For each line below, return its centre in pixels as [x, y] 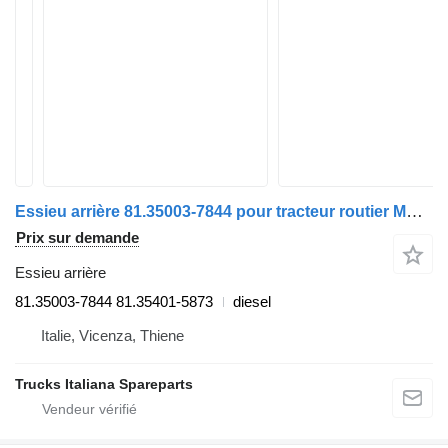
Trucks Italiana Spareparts [104, 384]
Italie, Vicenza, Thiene [112, 335]
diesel [252, 301]
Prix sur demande [77, 237]
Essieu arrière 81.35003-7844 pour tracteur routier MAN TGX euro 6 [414, 211]
